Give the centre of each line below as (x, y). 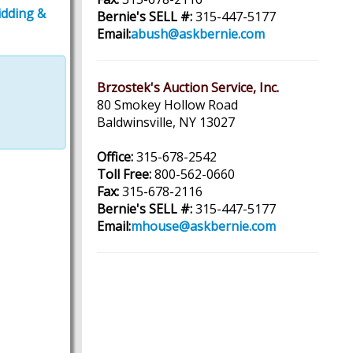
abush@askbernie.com (198, 34)
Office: (115, 157)
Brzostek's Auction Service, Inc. (188, 87)
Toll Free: (124, 174)
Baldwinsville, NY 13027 (166, 122)
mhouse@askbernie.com (203, 226)
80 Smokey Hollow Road (167, 105)
